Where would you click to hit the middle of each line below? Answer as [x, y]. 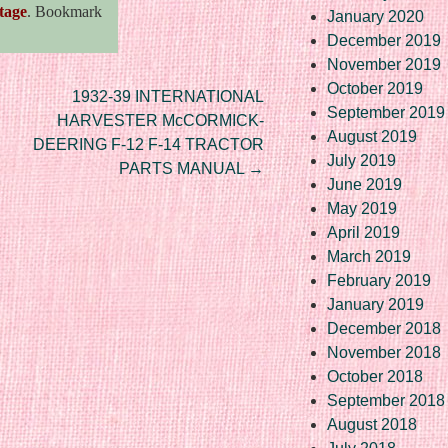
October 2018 [375, 376]
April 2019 [363, 232]
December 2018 [384, 328]
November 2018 [384, 352]
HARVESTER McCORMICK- [160, 120]
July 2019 [361, 160]
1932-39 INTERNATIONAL [168, 96]
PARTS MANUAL [183, 168]
